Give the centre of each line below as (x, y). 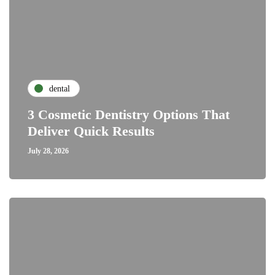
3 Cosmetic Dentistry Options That (129, 114)
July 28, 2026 (48, 151)
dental (60, 88)
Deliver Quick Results (91, 131)
